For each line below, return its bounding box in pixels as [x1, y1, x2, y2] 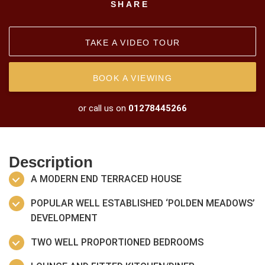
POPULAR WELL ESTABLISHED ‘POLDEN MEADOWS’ [31, 198, 255, 209]
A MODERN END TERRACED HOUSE [31, 173, 182, 185]
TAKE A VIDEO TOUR [85, 38, 180, 48]
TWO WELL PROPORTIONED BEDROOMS [31, 237, 203, 248]
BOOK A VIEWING [92, 73, 173, 83]
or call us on [78, 103, 128, 114]
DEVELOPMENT [31, 212, 98, 224]
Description [9, 153, 93, 172]
